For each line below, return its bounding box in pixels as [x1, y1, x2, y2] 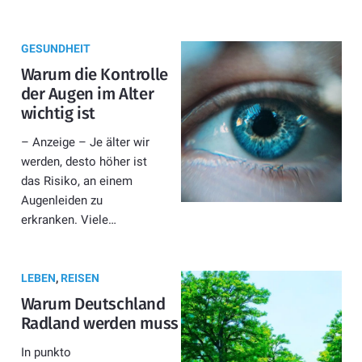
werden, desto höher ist [20, 154, 147, 170]
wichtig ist [20, 103, 96, 124]
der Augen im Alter [20, 84, 154, 104]
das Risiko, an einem [20, 174, 133, 189]
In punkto [20, 344, 71, 360]
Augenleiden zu [20, 193, 103, 208]
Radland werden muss [20, 314, 179, 334]
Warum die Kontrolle [20, 65, 168, 85]
